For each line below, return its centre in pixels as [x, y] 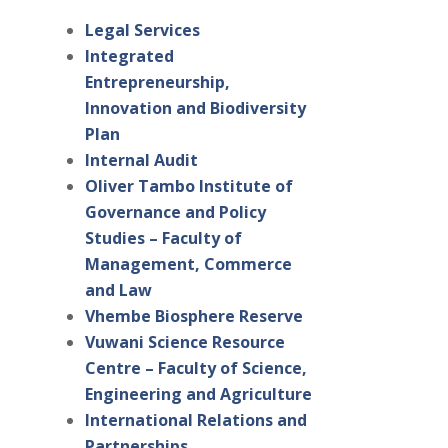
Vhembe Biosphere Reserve [193, 316]
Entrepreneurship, [157, 82]
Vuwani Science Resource [184, 342]
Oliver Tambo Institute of [188, 186]
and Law [118, 290]
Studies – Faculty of [163, 238]
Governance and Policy [175, 212]
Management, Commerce [188, 264]
